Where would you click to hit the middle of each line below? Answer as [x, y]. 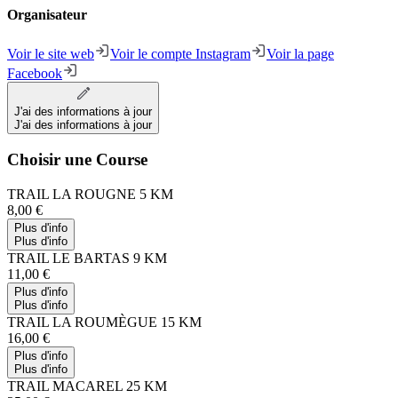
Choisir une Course [77, 160]
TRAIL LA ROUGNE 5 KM [90, 195]
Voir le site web [51, 53]
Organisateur [47, 15]
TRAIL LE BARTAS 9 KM [87, 259]
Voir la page [300, 53]
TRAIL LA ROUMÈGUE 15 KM [104, 322]
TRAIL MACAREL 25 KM [87, 386]
